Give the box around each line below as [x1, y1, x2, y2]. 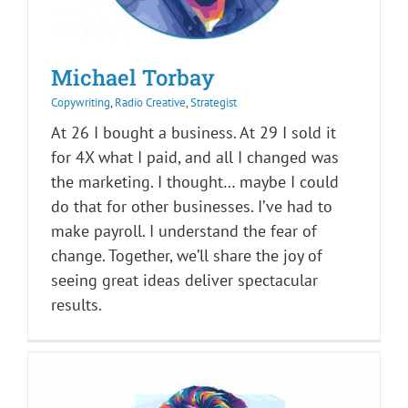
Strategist [190, 95, 237, 111]
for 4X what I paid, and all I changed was [51, 147, 339, 168]
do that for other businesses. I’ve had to [51, 196, 332, 218]
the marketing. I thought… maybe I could [51, 171, 339, 193]
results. [51, 294, 102, 316]
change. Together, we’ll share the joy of [51, 245, 322, 267]
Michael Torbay [51, 63, 215, 93]
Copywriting [51, 95, 110, 111]
